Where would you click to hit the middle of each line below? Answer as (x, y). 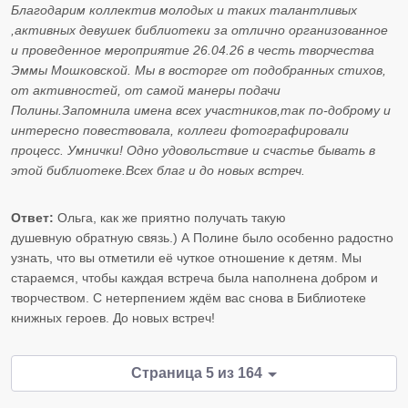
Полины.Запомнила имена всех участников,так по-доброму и (201, 111)
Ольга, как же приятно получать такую (170, 218)
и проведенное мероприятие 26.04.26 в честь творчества (193, 51)
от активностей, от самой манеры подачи (146, 91)
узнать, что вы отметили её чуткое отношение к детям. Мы (186, 258)
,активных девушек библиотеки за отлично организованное (199, 31)
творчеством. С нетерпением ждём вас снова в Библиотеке (189, 298)
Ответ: (32, 218)
